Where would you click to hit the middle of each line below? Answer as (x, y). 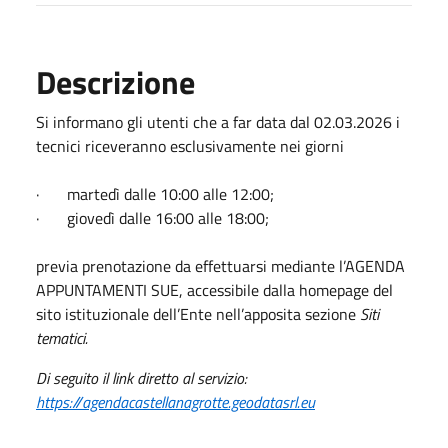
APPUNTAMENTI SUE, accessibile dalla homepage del (214, 289)
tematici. (62, 337)
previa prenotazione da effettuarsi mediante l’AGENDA (220, 265)
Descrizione (115, 81)
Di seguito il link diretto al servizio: (141, 377)
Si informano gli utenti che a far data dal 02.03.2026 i (218, 121)
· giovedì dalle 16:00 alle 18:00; (152, 217)
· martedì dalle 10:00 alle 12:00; (155, 193)
